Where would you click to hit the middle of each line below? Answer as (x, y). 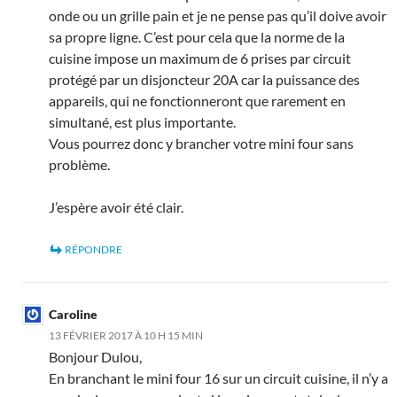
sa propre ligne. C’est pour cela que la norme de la (197, 36)
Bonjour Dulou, (95, 356)
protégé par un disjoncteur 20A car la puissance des (204, 79)
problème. (79, 164)
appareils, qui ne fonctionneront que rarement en (197, 100)
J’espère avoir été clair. (116, 206)
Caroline (73, 314)
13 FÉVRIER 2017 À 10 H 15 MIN (126, 335)
